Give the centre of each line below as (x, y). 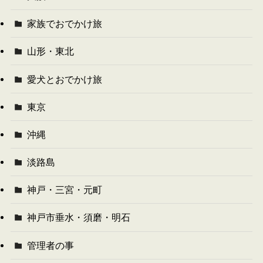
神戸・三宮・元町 (65, 190)
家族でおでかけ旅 (65, 24)
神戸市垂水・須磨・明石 (79, 218)
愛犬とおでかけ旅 (65, 79)
